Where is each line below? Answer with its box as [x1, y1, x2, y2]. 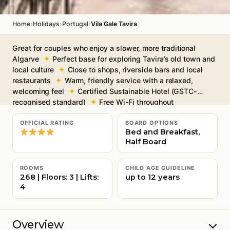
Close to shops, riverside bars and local [67, 65, 203, 74]
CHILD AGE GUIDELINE [125, 164, 196, 171]
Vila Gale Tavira [91, 20, 137, 28]
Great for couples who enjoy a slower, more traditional [12, 43, 196, 52]
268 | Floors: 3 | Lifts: [20, 172, 99, 182]
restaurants [12, 75, 51, 85]
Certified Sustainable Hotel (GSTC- [78, 86, 198, 95]
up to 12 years [125, 172, 180, 182]
